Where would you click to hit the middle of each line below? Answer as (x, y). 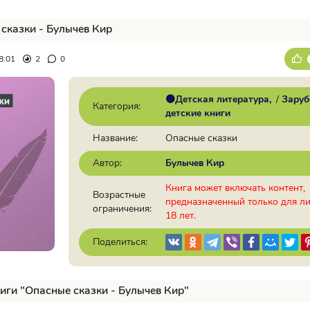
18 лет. (181, 216)
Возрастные (119, 195)
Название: (115, 138)
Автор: (107, 163)
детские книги (198, 113)
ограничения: (122, 209)
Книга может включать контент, (235, 188)
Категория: (117, 106)
